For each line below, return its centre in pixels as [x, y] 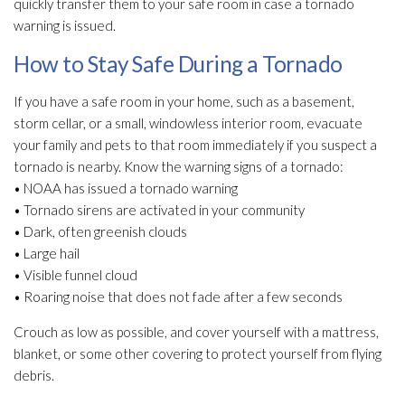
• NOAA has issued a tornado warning [126, 188]
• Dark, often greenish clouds [100, 232]
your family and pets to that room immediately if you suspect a [195, 145]
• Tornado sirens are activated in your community [159, 210]
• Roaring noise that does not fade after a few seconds [178, 297]
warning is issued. [65, 26]
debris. [34, 376]
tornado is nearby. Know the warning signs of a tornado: [179, 167]
